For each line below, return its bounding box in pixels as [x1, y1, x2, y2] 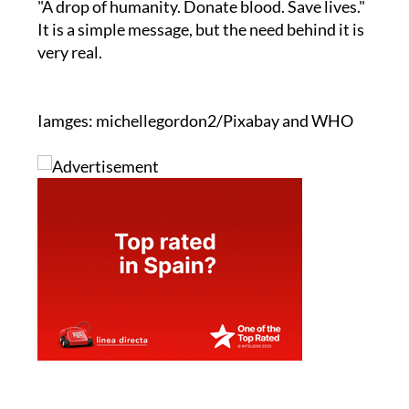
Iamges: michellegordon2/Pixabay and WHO [37, 110, 353, 131]
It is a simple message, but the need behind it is [37, 19, 364, 40]
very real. [37, 42, 102, 63]
